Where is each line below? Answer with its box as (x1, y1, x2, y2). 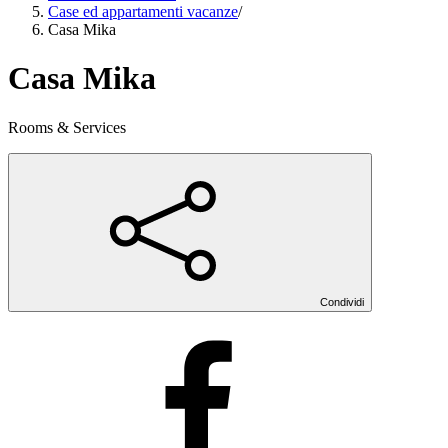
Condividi (320, 295, 364, 308)
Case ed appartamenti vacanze (48, 3, 238, 20)
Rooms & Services (8, 118, 126, 136)
